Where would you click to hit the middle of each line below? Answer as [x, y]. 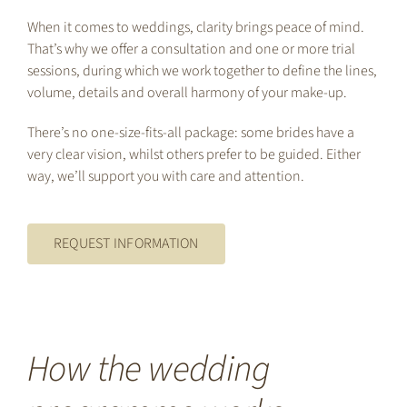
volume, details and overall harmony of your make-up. [187, 93]
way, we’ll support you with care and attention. [165, 177]
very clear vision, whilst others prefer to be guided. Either [194, 155]
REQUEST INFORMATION [126, 244]
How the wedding [148, 370]
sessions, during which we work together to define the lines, [202, 71]
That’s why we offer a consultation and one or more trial [191, 50]
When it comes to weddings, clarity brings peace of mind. [195, 28]
